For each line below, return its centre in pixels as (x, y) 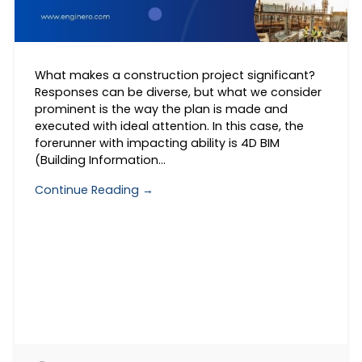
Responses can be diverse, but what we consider (178, 93)
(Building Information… (100, 160)
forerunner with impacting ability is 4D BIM (157, 143)
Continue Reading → (94, 189)
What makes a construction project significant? (175, 76)
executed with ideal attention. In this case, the (169, 126)
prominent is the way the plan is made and (161, 109)
